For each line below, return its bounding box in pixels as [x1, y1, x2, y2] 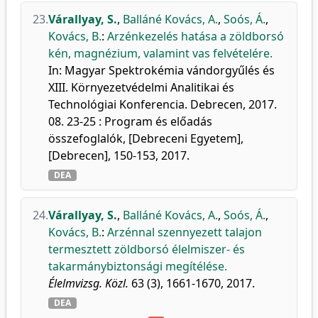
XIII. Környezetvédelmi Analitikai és [48, 79, 234, 95]
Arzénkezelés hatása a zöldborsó [107, 28, 284, 44]
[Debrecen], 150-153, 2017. [48, 148, 190, 163]
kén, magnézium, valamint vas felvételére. [48, 45, 273, 61]
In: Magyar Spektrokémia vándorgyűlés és [48, 62, 275, 78]
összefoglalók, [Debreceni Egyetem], [48, 131, 243, 146]
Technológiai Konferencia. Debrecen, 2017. [48, 97, 277, 112]
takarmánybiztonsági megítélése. [48, 258, 227, 274]
